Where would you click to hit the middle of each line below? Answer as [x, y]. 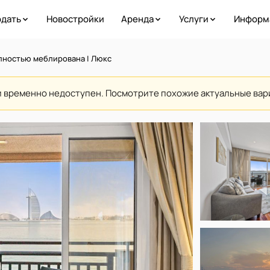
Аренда [137, 19]
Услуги [193, 19]
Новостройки [75, 19]
